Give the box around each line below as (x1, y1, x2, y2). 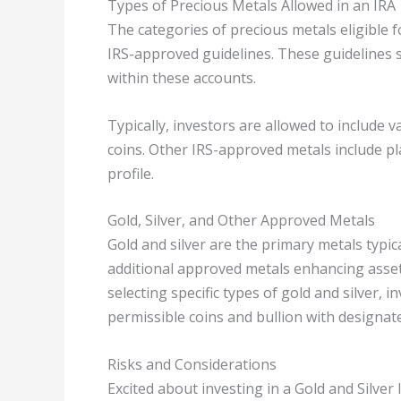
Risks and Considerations (107, 354, 277, 374)
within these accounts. (107, 67, 256, 88)
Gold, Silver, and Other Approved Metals (107, 210, 375, 231)
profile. (107, 163, 154, 183)
